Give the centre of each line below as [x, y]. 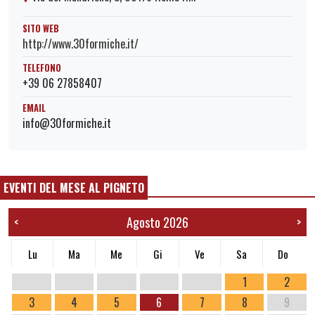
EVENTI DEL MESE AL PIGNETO [74, 187]
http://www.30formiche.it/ [81, 43]
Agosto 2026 [157, 222]
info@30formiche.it [67, 123]
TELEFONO [42, 68]
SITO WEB [41, 28]
